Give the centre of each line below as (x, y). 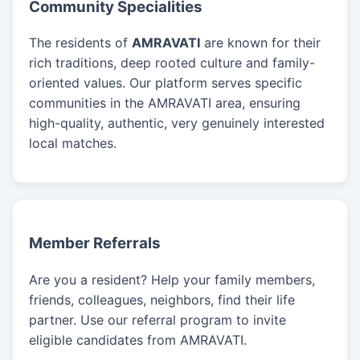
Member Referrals (95, 243)
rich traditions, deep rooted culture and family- (172, 63)
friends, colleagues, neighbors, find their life (162, 299)
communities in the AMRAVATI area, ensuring (165, 103)
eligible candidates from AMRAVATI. (138, 340)
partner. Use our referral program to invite (157, 319)
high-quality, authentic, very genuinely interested (177, 123)
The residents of (80, 43)
